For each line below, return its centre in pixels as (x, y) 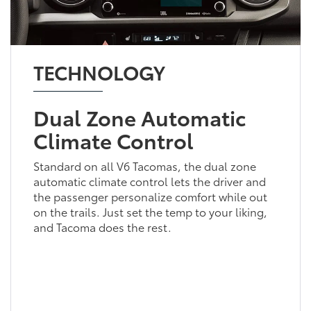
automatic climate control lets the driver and (149, 180)
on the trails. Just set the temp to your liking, (150, 211)
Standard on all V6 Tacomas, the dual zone (144, 165)
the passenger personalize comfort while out (150, 196)
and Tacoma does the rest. (102, 226)
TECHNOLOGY (99, 71)
